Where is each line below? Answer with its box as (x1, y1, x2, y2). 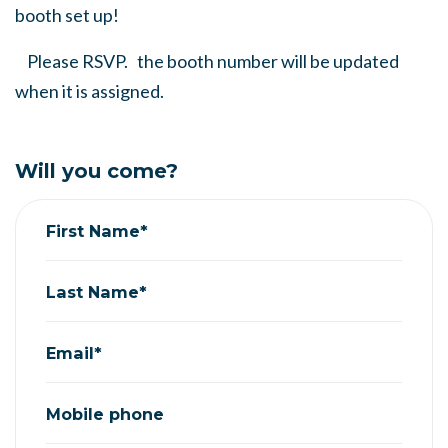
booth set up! (15, 4, 125, 26)
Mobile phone (46, 403, 164, 424)
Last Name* (46, 281, 147, 302)
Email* (46, 342, 102, 363)
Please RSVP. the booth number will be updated (15, 50, 399, 72)
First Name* (46, 220, 148, 241)
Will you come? (15, 159, 178, 183)
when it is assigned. (15, 80, 167, 102)
